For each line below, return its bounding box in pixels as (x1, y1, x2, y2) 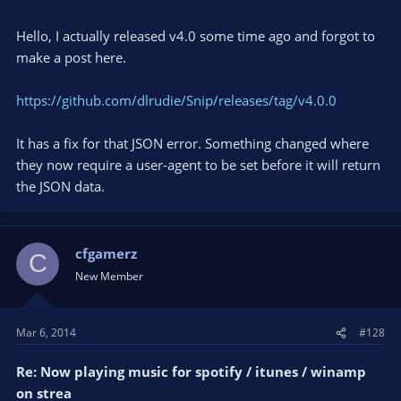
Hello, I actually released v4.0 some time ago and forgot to (16, 26, 375, 45)
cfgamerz (75, 243, 137, 262)
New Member (75, 268, 143, 284)
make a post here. (16, 47, 126, 66)
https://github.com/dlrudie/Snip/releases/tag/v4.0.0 (16, 90, 337, 109)
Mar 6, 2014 (16, 325, 76, 340)
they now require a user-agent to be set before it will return (16, 155, 380, 174)
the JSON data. (16, 176, 105, 195)
